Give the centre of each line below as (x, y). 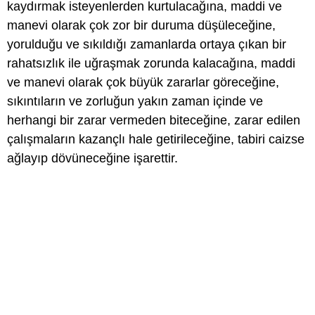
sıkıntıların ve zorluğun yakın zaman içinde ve (135, 101)
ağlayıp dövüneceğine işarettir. (92, 158)
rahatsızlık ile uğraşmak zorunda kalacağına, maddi (151, 63)
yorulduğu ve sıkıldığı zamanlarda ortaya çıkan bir (147, 44)
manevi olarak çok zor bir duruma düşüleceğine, (141, 25)
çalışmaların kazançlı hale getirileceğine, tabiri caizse (156, 139)
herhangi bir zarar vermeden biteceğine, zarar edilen (154, 120)
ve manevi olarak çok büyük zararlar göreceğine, (143, 82)
